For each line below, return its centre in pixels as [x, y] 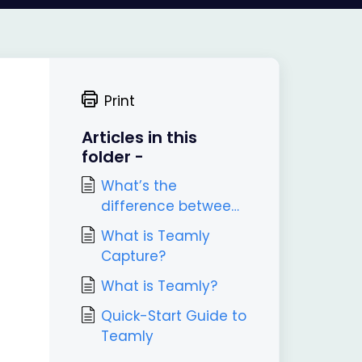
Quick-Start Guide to [173, 316]
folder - [112, 157]
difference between [170, 206]
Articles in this [139, 137]
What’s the [139, 186]
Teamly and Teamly [171, 226]
